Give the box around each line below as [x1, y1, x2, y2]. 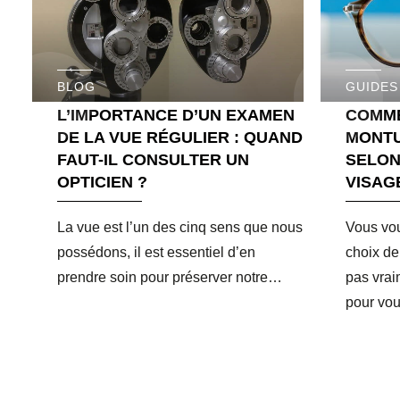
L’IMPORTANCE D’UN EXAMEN [57, 105, 295, 124]
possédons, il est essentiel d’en [57, 244, 255, 260]
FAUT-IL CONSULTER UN [57, 150, 249, 169]
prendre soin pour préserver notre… [57, 269, 282, 285]
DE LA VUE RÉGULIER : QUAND [57, 128, 303, 146]
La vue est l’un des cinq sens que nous [57, 219, 303, 235]
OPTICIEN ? [57, 172, 147, 191]
